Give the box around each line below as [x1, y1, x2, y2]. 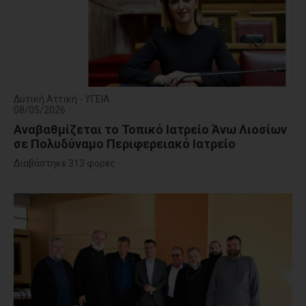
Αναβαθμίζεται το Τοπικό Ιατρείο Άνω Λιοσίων [14, 122, 287, 137]
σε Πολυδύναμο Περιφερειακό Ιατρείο [14, 137, 236, 152]
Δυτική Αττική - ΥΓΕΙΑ [14, 94, 110, 105]
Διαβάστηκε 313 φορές [14, 158, 115, 169]
